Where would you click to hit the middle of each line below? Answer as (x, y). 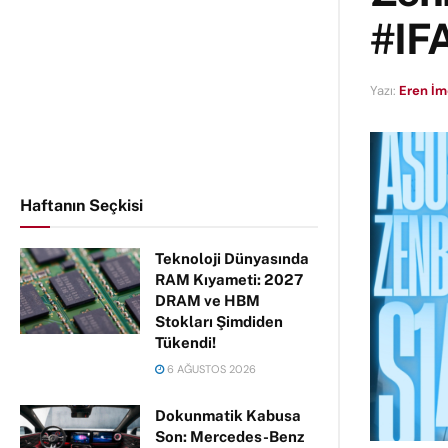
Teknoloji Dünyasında (232, 258)
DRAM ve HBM (207, 300)
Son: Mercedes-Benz (229, 436)
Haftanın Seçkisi (81, 205)
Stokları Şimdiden (219, 321)
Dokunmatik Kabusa (228, 415)
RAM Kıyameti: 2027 (229, 279)
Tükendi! (185, 342)
